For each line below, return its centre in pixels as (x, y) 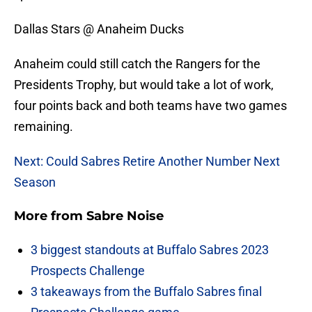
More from (50, 216)
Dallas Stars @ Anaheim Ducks (99, 29)
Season (35, 182)
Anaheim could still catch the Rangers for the (137, 64)
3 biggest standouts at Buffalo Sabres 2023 (150, 250)
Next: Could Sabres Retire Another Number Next (147, 162)
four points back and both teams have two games (150, 106)
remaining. (44, 127)
